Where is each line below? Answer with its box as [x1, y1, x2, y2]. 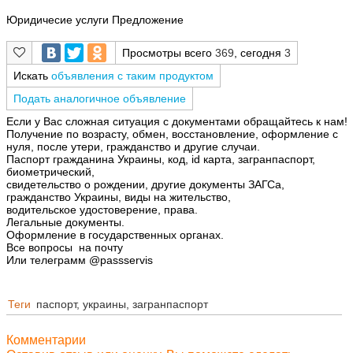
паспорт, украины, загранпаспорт [36, 297, 208, 310]
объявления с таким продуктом [51, 69, 214, 82]
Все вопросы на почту [6, 241, 123, 255]
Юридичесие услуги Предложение [6, 13, 184, 26]
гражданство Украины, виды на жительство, [6, 191, 237, 204]
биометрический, [6, 165, 95, 179]
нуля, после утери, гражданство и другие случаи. [6, 140, 260, 154]
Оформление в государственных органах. [6, 229, 224, 242]
